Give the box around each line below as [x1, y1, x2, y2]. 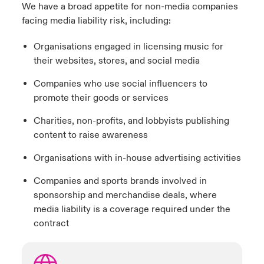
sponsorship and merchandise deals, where [33, 189, 217, 202]
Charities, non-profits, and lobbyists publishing [33, 115, 229, 127]
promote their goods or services [33, 92, 169, 104]
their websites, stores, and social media [33, 55, 200, 67]
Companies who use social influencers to [33, 78, 207, 90]
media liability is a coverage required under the [33, 203, 230, 216]
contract [33, 217, 69, 230]
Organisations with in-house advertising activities [33, 152, 241, 164]
